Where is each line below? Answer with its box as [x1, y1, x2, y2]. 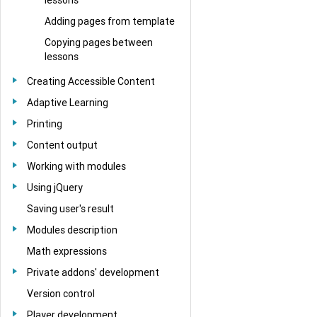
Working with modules [27, 159, 126, 173]
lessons [45, 50, 79, 63]
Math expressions [27, 244, 107, 258]
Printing [27, 117, 62, 130]
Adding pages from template [45, 14, 175, 28]
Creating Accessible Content [27, 74, 155, 88]
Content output [27, 138, 98, 151]
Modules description [27, 223, 117, 236]
